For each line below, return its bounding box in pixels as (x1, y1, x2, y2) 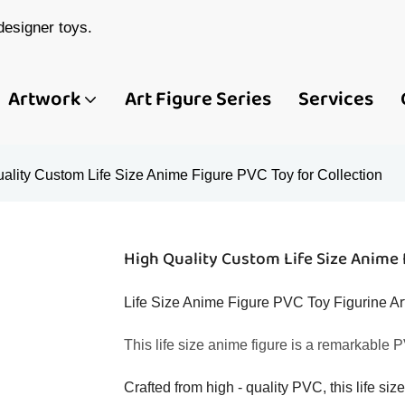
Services (298, 82, 373, 116)
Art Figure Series (125, 82, 271, 116)
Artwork (8, 82, 80, 116)
